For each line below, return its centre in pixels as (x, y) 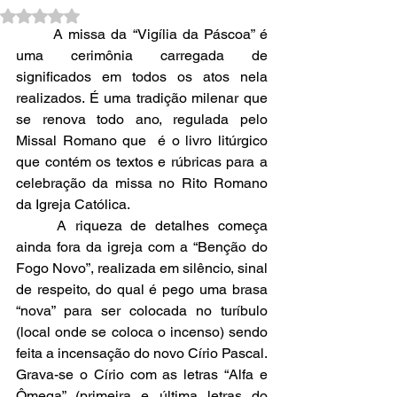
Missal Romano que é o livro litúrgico (142, 140)
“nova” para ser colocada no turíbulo (142, 311)
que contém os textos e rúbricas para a (142, 162)
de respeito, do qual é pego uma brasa (142, 289)
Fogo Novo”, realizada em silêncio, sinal (142, 268)
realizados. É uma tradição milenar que (142, 98)
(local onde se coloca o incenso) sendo (142, 332)
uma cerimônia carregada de (142, 55)
